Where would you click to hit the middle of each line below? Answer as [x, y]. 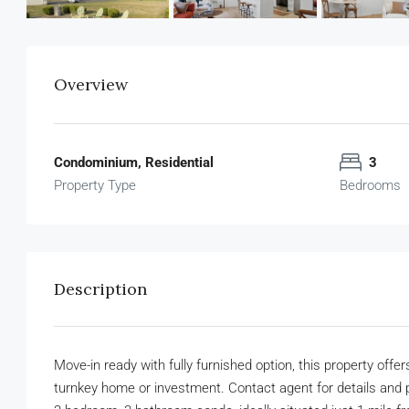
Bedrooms [370, 185]
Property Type [95, 185]
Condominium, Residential [134, 162]
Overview [91, 84]
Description [100, 288]
